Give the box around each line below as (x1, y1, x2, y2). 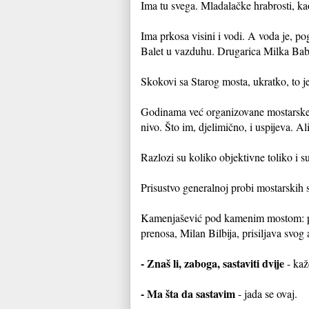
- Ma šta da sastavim (141, 285, 235, 301)
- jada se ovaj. (235, 286, 297, 301)
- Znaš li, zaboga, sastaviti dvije (141, 255, 284, 271)
